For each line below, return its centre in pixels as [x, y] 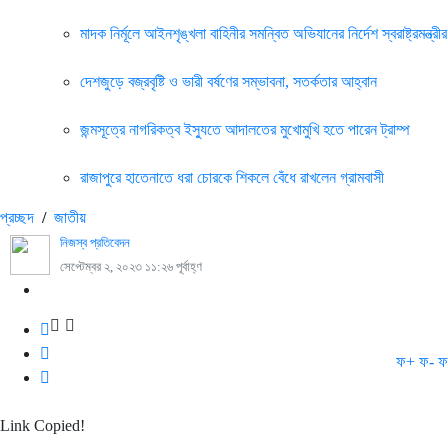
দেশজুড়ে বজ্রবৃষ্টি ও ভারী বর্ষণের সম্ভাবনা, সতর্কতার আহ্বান [228, 81]
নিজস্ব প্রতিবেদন [95, 243]
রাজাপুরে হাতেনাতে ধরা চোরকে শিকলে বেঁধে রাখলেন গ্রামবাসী [232, 177]
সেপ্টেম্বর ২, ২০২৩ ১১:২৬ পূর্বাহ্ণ [131, 267]
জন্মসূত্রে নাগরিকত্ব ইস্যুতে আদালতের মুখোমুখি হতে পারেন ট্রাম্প [245, 129]
